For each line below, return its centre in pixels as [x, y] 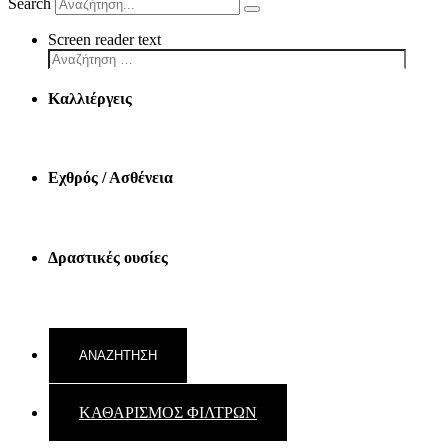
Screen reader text [104, 39]
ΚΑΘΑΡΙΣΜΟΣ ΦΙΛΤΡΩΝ [168, 413]
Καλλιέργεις [90, 98]
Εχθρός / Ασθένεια [110, 178]
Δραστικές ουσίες [108, 257]
